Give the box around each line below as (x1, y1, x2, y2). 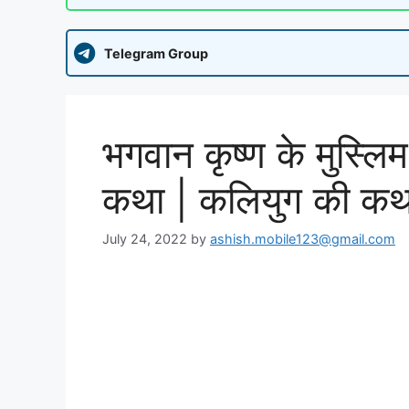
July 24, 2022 (102, 231, 187, 247)
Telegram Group (104, 45, 208, 61)
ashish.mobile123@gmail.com (210, 231, 395, 247)
